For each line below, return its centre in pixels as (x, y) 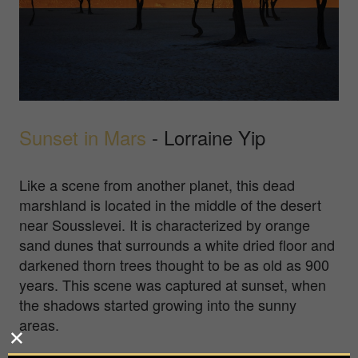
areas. (39, 324)
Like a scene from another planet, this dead (157, 184)
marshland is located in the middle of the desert (170, 204)
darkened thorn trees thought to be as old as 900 (174, 264)
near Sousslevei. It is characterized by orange (165, 224)
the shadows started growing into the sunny (158, 304)
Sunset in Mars (83, 137)
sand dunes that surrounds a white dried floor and (177, 244)
